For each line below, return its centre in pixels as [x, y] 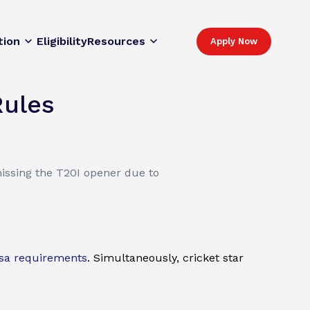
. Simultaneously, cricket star [165, 258]
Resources [116, 42]
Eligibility [62, 42]
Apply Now [234, 42]
